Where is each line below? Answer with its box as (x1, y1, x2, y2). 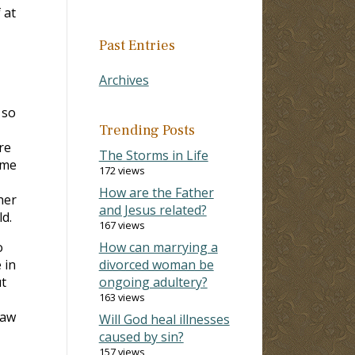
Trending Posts (98, 120, 195, 139)
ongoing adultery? (98, 273, 208, 291)
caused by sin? (98, 327, 184, 345)
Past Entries (98, 36, 175, 55)
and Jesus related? (98, 200, 207, 219)
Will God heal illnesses (98, 310, 230, 328)
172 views (98, 162, 145, 177)
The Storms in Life (98, 146, 208, 164)
